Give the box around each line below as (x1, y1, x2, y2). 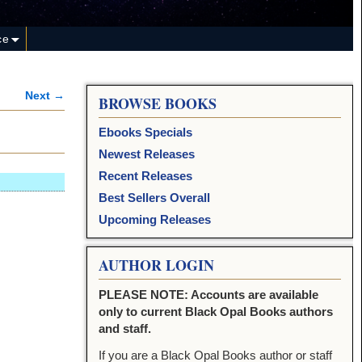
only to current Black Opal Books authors (98, 305, 333, 319)
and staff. (98, 322, 151, 336)
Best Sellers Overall (98, 191, 210, 205)
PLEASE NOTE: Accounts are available (98, 288, 318, 302)
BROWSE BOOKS (98, 93, 217, 115)
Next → (25, 90, 65, 103)
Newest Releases (98, 147, 195, 162)
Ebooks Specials (98, 125, 192, 140)
